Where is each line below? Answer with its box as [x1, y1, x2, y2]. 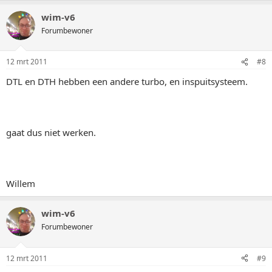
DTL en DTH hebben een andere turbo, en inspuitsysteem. [6, 75, 248, 87]
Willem [6, 177, 35, 189]
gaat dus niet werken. [6, 126, 96, 138]
